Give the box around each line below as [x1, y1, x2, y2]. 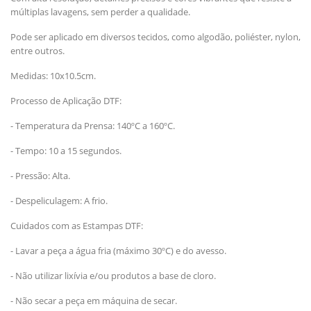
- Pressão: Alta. [10, 169, 70, 182]
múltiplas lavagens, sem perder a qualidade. [10, 5, 190, 18]
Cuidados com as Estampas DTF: [10, 219, 143, 232]
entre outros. [10, 44, 65, 57]
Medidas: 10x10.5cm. [10, 69, 96, 82]
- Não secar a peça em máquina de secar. [10, 294, 177, 307]
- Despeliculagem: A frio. [10, 194, 108, 207]
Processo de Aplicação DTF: [10, 94, 121, 107]
